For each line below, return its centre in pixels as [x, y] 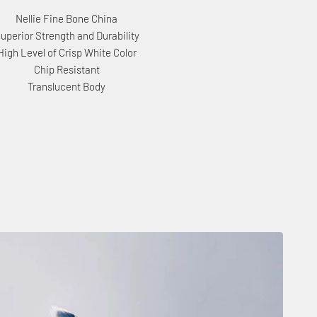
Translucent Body [67, 87]
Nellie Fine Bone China [67, 19]
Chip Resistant [67, 70]
